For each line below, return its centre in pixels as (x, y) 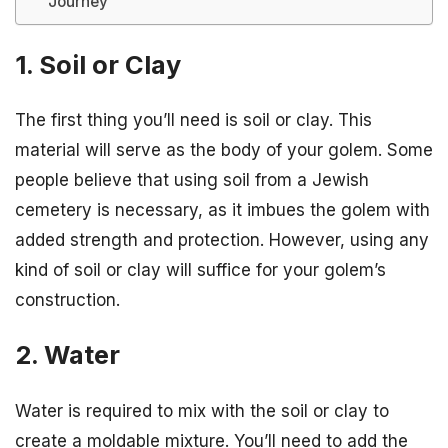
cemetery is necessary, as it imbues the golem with (222, 210)
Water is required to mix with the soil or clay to (202, 410)
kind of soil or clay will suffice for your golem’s (200, 270)
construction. (67, 300)
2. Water (67, 355)
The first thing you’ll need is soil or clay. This (193, 120)
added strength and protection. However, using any (222, 240)
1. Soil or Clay (98, 65)
